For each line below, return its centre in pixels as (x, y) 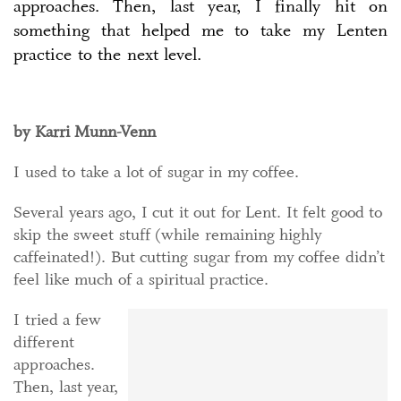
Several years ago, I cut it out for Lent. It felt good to (198, 212)
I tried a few (57, 320)
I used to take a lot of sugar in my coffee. (156, 172)
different (44, 342)
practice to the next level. (107, 55)
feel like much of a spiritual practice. (141, 279)
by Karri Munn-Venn (85, 132)
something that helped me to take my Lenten (200, 30)
